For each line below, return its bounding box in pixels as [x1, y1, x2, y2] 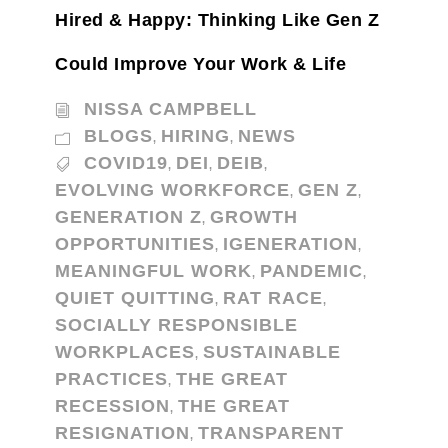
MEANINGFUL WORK [55, 261, 252, 281]
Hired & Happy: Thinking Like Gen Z [55, 10, 379, 30]
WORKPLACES [55, 342, 195, 362]
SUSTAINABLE [203, 342, 341, 362]
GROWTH [210, 207, 298, 227]
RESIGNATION [55, 423, 190, 443]
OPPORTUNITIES [55, 234, 215, 254]
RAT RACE [223, 288, 323, 308]
